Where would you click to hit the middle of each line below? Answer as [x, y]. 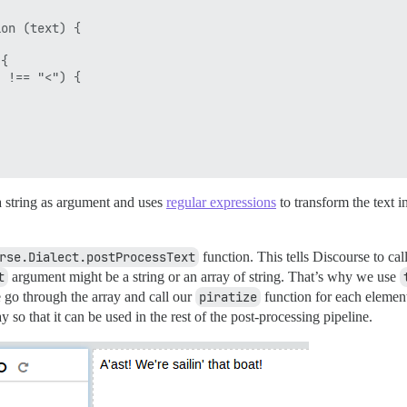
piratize [228, 297]
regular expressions [221, 202]
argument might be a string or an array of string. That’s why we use [204, 277]
